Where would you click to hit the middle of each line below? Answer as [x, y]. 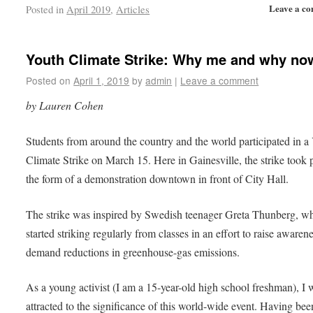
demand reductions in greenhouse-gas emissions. [133, 252]
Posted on [49, 81]
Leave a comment [220, 81]
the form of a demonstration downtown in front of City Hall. [158, 178]
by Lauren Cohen [65, 105]
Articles [133, 9]
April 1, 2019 [102, 81]
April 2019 [89, 9]
